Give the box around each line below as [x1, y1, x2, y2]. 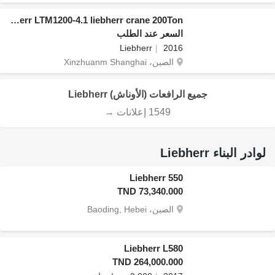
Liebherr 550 [130, 172, 183, 183]
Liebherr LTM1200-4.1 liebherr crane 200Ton [10, 15, 20, 25]
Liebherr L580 [124, 243, 183, 254]
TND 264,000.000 [112, 257, 183, 267]
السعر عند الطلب [117, 28, 183, 39]
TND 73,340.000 [117, 186, 183, 196]
